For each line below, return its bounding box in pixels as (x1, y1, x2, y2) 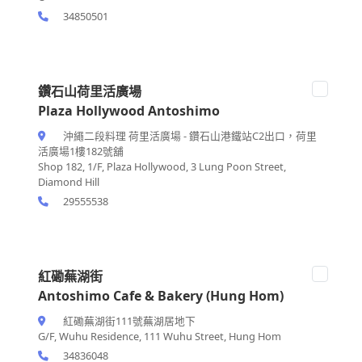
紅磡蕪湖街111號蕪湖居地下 (61, 313, 196, 328)
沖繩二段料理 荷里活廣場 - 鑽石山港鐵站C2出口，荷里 (61, 128, 317, 143)
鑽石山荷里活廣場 (38, 82, 141, 100)
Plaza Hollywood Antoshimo (38, 101, 220, 120)
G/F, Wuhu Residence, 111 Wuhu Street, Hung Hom (38, 328, 281, 343)
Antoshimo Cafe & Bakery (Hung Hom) (38, 286, 284, 305)
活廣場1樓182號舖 (38, 143, 124, 158)
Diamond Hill (38, 174, 99, 189)
